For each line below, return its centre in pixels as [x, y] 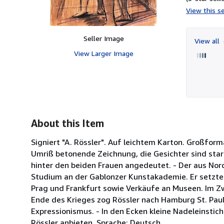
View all [208, 40]
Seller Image [103, 38]
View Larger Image [103, 53]
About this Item [67, 123]
